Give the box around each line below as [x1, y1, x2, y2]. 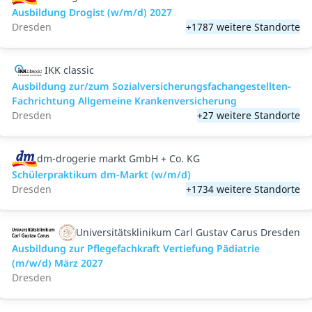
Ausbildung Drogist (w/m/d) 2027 [11, 6, 172, 19]
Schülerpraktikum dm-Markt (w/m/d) [11, 168, 191, 181]
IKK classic [44, 63, 94, 77]
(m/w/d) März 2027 [11, 256, 103, 270]
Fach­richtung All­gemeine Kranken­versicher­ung [11, 94, 237, 107]
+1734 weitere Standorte [186, 182, 301, 196]
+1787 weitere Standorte [186, 20, 301, 33]
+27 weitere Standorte [197, 109, 301, 122]
